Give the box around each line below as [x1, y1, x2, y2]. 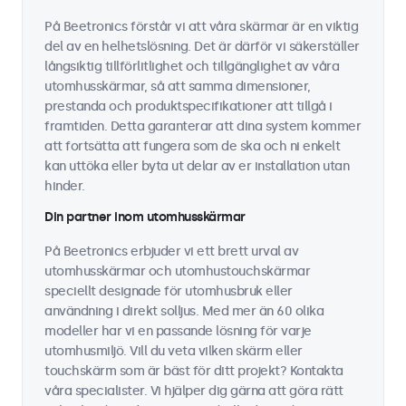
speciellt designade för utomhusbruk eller [44, 284, 293, 299]
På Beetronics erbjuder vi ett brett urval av [44, 244, 298, 259]
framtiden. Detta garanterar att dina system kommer [44, 119, 361, 134]
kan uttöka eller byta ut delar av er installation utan [44, 159, 349, 174]
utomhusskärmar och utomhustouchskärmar [44, 264, 310, 279]
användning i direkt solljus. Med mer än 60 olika [44, 304, 324, 319]
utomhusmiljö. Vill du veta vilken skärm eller [44, 343, 303, 359]
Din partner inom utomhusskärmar [44, 209, 246, 225]
